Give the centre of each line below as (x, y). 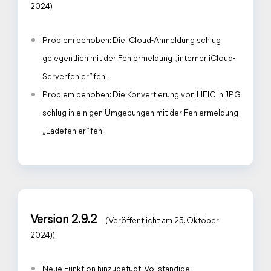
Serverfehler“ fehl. (76, 77)
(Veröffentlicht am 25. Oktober (162, 221)
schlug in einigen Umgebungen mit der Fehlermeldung (140, 113)
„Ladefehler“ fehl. (74, 132)
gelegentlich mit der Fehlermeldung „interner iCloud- (139, 59)
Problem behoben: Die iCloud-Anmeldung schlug (132, 41)
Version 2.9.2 (65, 220)
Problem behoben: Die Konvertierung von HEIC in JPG (142, 95)
